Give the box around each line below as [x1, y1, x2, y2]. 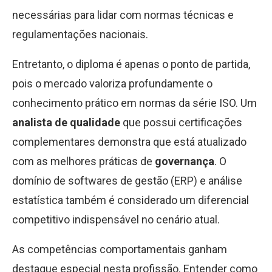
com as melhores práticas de [12, 155, 155, 168]
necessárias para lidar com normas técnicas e [12, 8, 234, 21]
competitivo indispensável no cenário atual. [12, 213, 220, 226]
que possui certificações [120, 116, 242, 129]
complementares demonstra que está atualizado [12, 135, 246, 148]
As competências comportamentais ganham [12, 243, 227, 256]
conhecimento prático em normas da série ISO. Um [12, 97, 257, 109]
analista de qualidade [12, 116, 120, 129]
